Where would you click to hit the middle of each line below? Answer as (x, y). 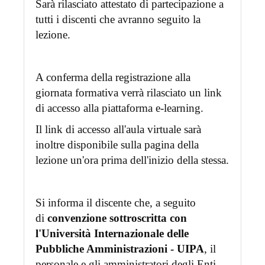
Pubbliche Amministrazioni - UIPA (119, 249)
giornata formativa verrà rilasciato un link (128, 93)
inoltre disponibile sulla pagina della (117, 145)
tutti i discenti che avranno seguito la (118, 20)
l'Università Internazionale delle (112, 234)
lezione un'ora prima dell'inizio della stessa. (132, 160)
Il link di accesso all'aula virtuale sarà (118, 130)
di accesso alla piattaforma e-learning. (119, 108)
